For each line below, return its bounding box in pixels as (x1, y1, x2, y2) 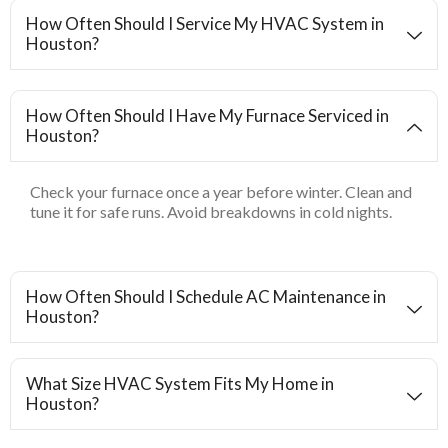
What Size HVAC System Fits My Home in (26, 373, 334, 395)
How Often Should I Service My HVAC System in (26, 12, 384, 34)
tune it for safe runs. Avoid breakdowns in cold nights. (30, 201, 392, 221)
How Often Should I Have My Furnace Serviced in (26, 104, 389, 126)
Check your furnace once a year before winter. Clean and (30, 181, 412, 201)
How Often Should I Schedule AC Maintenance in (26, 286, 386, 308)
